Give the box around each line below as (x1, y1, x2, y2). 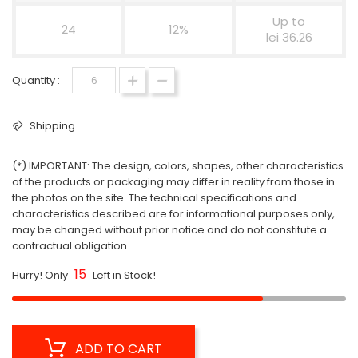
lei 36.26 (265, 29, 312, 46)
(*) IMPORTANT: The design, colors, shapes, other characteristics (12, 158, 344, 173)
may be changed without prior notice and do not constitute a (12, 222, 327, 237)
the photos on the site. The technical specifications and (12, 190, 296, 205)
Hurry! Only (12, 268, 70, 283)
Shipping (27, 118, 75, 133)
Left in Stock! (90, 268, 156, 283)
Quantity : (12, 73, 60, 88)
